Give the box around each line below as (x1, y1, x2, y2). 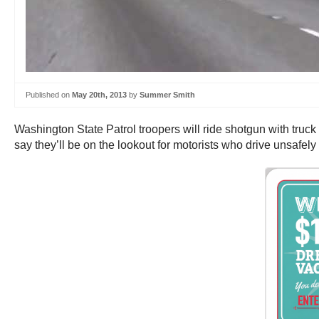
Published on (26, 90, 72, 99)
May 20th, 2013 (72, 90, 127, 99)
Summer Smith (140, 90, 195, 99)
